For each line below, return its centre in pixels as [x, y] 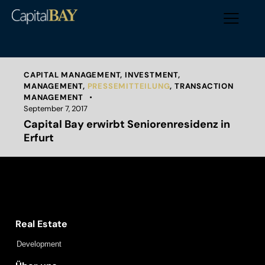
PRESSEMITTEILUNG [129, 86]
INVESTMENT [152, 75]
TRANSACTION [204, 86]
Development [39, 244]
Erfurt [39, 138]
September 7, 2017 [56, 109]
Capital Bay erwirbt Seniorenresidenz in [127, 125]
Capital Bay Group [56, 194]
